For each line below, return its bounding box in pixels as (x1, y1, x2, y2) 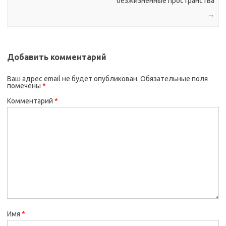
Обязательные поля (140, 74, 208, 83)
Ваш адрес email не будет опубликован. (7, 74, 139, 83)
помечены (7, 81, 42, 90)
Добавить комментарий (7, 52, 106, 62)
